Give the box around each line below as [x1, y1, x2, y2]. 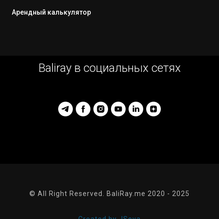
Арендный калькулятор [12, 8, 91, 17]
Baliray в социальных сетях [38, 61, 181, 75]
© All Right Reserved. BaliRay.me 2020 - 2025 [29, 190, 190, 198]
